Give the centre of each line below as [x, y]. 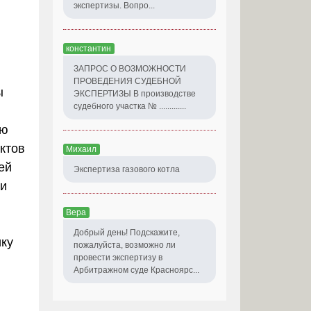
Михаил [81, 149]
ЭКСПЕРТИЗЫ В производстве [135, 93]
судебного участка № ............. [130, 106]
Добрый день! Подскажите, [127, 232]
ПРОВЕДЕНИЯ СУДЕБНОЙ [127, 81]
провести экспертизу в [118, 257]
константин [89, 48]
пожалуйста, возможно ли [125, 245]
